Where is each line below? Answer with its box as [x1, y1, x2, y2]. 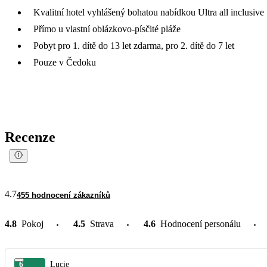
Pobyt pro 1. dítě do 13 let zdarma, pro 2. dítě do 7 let [33, 40, 234, 51]
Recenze [5, 129, 55, 145]
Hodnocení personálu [160, 218, 241, 229]
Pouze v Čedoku [33, 57, 96, 67]
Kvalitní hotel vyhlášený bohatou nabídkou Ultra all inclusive [33, 7, 264, 17]
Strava [90, 218, 114, 229]
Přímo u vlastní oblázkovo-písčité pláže [33, 23, 181, 34]
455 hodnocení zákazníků [17, 190, 110, 200]
